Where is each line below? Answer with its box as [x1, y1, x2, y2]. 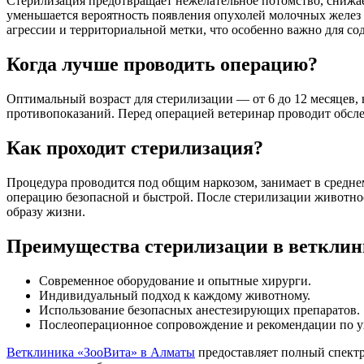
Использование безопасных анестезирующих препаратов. [39, 302, 360, 317]
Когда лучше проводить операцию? [6, 54, 318, 76]
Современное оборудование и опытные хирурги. [39, 273, 311, 288]
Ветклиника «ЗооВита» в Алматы [6, 344, 195, 359]
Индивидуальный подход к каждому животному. [39, 288, 310, 302]
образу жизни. [6, 204, 85, 219]
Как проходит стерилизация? [6, 136, 263, 158]
